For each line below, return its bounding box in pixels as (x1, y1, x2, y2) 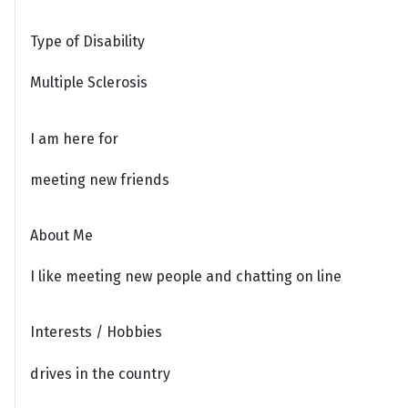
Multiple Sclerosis (30, 74, 148, 92)
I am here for (30, 129, 118, 148)
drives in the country (30, 364, 170, 382)
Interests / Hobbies (30, 323, 162, 342)
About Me (30, 227, 93, 245)
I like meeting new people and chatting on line (30, 268, 342, 286)
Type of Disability (30, 33, 145, 51)
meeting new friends (30, 170, 169, 189)
